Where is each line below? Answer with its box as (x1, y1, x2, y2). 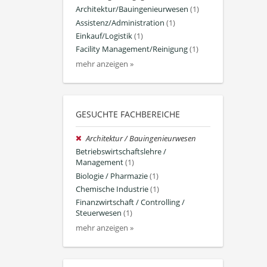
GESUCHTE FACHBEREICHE (76, 108, 180, 120)
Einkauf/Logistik (76, 30, 132, 41)
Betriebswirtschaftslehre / (76, 147, 166, 157)
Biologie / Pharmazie (76, 170, 148, 181)
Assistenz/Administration (76, 17, 164, 28)
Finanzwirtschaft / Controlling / (76, 197, 185, 207)
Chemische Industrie (76, 184, 148, 194)
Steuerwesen (76, 207, 122, 218)
